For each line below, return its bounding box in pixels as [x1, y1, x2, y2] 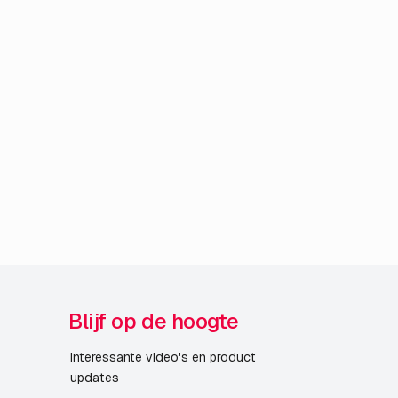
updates [69, 370, 119, 386]
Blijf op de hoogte [68, 307, 239, 336]
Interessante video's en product [69, 349, 256, 366]
